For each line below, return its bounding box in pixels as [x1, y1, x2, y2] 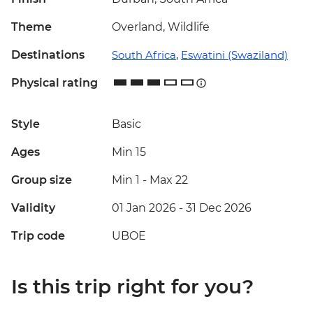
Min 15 [112, 145, 146, 159]
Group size [11, 173, 72, 187]
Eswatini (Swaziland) [181, 48, 288, 62]
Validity [11, 201, 55, 215]
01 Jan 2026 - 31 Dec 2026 [112, 201, 252, 215]
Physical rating [11, 76, 98, 90]
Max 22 [150, 173, 188, 187]
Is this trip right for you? [11, 275, 254, 299]
